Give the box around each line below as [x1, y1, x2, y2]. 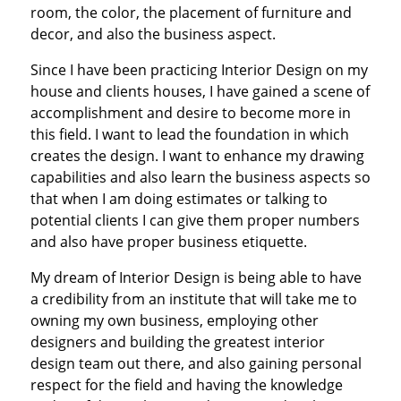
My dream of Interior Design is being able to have [30, 267, 362, 287]
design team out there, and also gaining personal [30, 353, 362, 373]
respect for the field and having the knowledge [30, 374, 343, 395]
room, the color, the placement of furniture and [30, 2, 352, 22]
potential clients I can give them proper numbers [30, 209, 360, 230]
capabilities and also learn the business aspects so [30, 166, 371, 187]
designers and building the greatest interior [30, 331, 325, 352]
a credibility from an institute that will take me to [30, 288, 357, 309]
